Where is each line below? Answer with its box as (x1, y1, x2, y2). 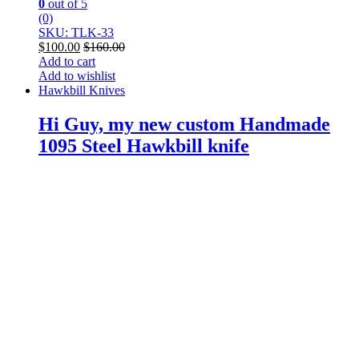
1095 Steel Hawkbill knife (38, 135, 249, 157)
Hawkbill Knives (38, 83, 125, 98)
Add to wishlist (38, 69, 115, 83)
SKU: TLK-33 (38, 26, 114, 40)
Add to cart (38, 54, 95, 69)
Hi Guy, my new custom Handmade (38, 114, 330, 135)
